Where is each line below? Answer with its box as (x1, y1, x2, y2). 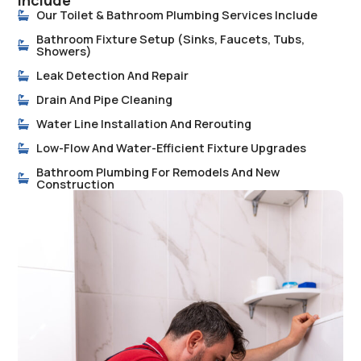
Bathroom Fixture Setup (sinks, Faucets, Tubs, (35, 31, 305, 48)
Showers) (35, 44, 92, 60)
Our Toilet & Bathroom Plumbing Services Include (35, 7, 317, 23)
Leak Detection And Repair (35, 68, 189, 84)
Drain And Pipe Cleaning (35, 92, 172, 108)
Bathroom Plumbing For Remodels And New (35, 164, 280, 180)
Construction (35, 176, 114, 193)
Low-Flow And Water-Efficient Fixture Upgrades (35, 140, 306, 156)
